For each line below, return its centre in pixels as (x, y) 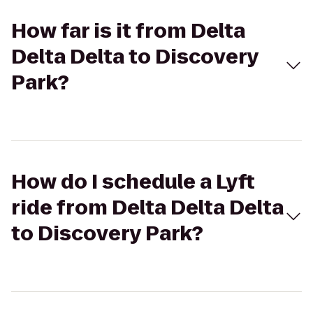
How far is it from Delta (128, 31)
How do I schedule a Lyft (133, 182)
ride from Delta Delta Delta (147, 208)
